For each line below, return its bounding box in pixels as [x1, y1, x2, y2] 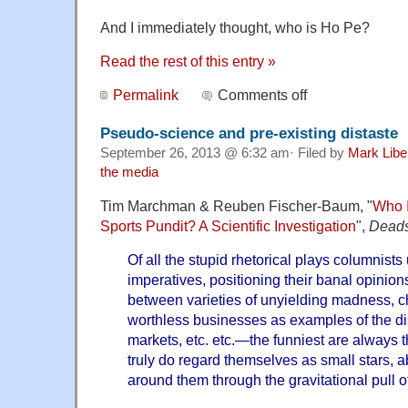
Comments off [218, 86, 308, 103]
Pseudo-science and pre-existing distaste [100, 123, 398, 142]
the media [100, 164, 158, 179]
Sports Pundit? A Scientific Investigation [100, 217, 356, 234]
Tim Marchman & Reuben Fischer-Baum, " [100, 197, 372, 214]
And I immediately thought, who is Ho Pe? [100, 18, 370, 36]
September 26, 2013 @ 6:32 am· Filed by [100, 145, 348, 160]
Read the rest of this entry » [100, 52, 276, 69]
